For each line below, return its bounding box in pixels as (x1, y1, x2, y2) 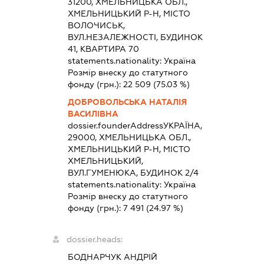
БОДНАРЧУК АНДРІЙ (68, 252, 158, 262)
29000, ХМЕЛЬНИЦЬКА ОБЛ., (68, 133, 192, 143)
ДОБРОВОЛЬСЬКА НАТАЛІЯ (68, 97, 187, 107)
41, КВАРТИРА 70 (68, 44, 140, 54)
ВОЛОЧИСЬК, (68, 21, 126, 31)
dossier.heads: (67, 235, 123, 245)
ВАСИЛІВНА (68, 109, 119, 119)
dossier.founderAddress (68, 121, 164, 131)
